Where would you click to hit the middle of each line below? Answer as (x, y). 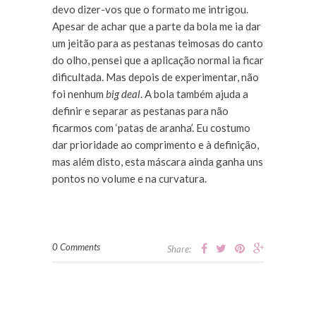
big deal (122, 94)
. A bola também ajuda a (194, 94)
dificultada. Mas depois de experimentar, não (156, 77)
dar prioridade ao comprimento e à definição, (156, 145)
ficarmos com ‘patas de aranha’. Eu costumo (151, 128)
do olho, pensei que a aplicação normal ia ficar (158, 60)
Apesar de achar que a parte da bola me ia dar (157, 26)
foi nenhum (78, 94)
